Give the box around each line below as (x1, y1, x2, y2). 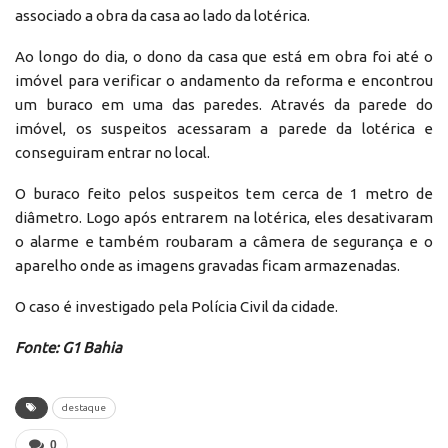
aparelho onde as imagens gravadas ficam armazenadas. (15, 256, 400, 274)
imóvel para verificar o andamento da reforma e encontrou (15, 71, 433, 89)
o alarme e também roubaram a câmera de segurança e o (15, 232, 433, 250)
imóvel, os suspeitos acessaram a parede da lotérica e (15, 119, 433, 137)
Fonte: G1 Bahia (15, 338, 122, 356)
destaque (62, 401, 106, 413)
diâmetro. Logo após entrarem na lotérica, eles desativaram (15, 208, 433, 226)
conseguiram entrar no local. (15, 143, 210, 161)
